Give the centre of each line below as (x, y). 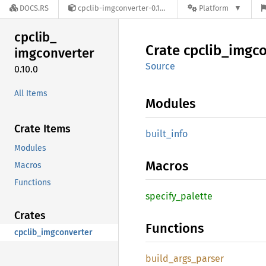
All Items (31, 93)
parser (210, 259)
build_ (159, 259)
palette (197, 196)
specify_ (163, 196)
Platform (214, 8)
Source (160, 66)
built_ (158, 134)
